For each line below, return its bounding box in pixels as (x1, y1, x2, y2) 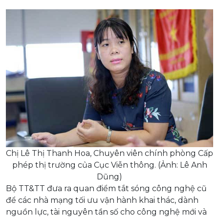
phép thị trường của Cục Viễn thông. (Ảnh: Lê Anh (12, 160, 207, 170)
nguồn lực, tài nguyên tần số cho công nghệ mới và (6, 207, 207, 217)
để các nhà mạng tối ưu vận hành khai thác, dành (6, 195, 198, 205)
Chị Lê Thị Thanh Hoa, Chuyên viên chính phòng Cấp (6, 148, 213, 158)
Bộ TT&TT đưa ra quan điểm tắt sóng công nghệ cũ (6, 183, 207, 193)
